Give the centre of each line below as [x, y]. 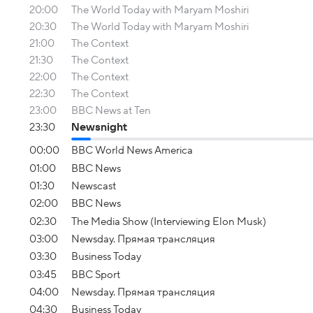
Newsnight [99, 127]
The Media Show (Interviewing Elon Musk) [169, 221]
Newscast [94, 185]
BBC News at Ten [111, 110]
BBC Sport [96, 274]
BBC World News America [132, 151]
